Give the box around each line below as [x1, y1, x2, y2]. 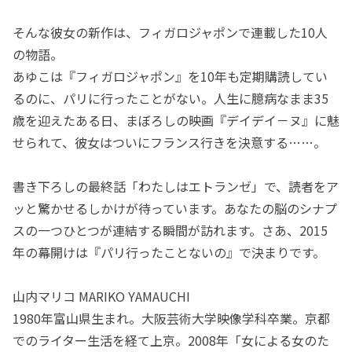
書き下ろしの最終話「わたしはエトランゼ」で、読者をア [13, 176, 339, 196]
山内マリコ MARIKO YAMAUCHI [13, 286, 190, 306]
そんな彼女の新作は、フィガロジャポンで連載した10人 [13, 22, 328, 42]
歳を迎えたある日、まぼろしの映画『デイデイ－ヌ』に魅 [13, 110, 339, 130]
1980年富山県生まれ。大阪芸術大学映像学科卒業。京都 [13, 308, 330, 328]
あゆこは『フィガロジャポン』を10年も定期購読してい [13, 66, 328, 86]
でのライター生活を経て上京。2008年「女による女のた [13, 330, 329, 350]
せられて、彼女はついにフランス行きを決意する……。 [13, 132, 326, 152]
